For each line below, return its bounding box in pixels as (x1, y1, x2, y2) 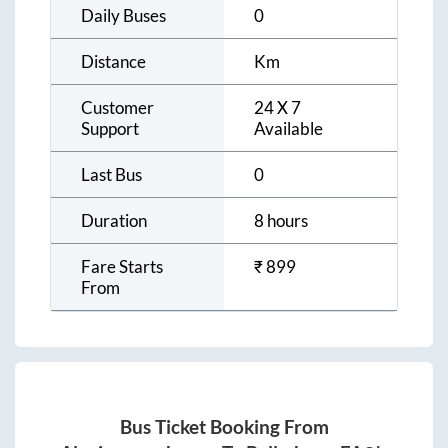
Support (81, 117, 139, 139)
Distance (81, 50, 146, 72)
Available (254, 117, 323, 139)
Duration (81, 209, 147, 231)
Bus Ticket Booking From (119, 416, 329, 439)
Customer (81, 96, 154, 118)
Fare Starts (81, 255, 163, 277)
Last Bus (81, 163, 142, 185)
